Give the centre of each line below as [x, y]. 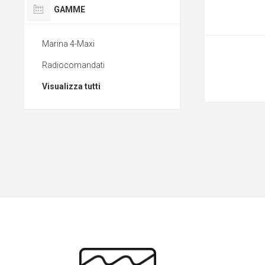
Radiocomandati [73, 65]
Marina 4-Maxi [68, 44]
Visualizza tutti [71, 87]
